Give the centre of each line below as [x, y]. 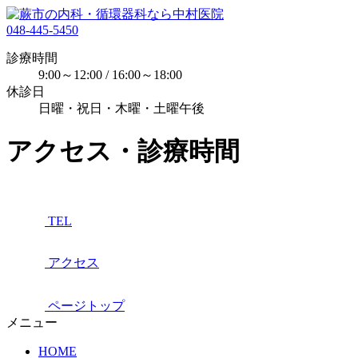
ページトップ [86, 305]
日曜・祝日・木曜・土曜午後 [121, 108]
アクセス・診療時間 [123, 151]
